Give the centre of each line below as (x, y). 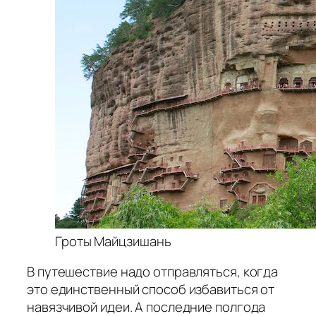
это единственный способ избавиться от (151, 290)
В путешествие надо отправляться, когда (153, 272)
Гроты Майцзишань (113, 241)
